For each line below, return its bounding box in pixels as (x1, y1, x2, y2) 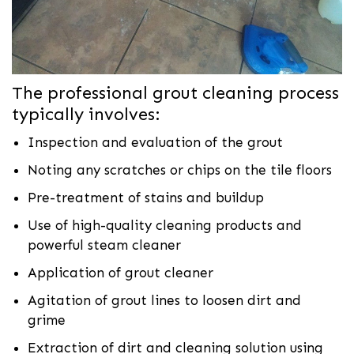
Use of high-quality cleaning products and (28, 217, 302, 234)
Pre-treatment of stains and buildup (28, 190, 264, 206)
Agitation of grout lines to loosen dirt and (28, 292, 301, 309)
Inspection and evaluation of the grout (28, 134, 283, 151)
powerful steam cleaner (28, 237, 181, 254)
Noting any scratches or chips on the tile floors (28, 162, 332, 179)
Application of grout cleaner (28, 265, 213, 281)
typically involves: (12, 104, 160, 126)
